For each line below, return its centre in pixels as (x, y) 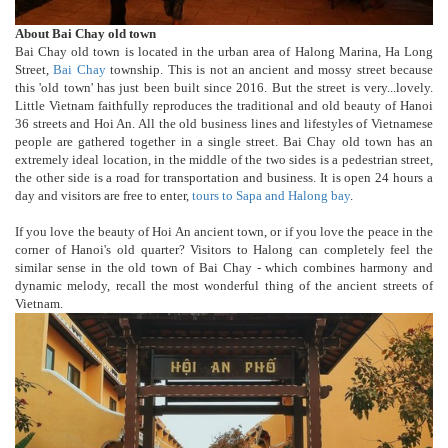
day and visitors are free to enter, (103, 195)
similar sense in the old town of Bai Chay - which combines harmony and (224, 267)
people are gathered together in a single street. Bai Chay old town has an (224, 141)
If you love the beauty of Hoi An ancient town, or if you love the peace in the (224, 231)
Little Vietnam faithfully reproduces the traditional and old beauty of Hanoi (224, 105)
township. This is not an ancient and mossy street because (269, 69)
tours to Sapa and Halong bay (271, 195)
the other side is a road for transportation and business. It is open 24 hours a (224, 177)
